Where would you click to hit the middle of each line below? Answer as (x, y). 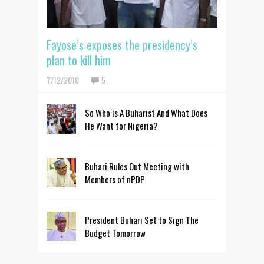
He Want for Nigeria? (121, 126)
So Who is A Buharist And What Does (146, 113)
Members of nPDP (115, 179)
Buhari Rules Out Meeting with (137, 166)
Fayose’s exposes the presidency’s (122, 45)
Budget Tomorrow (115, 233)
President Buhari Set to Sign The (142, 220)
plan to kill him (79, 60)
